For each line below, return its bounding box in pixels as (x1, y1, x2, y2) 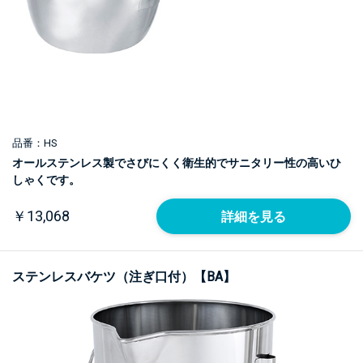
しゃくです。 (12, 173, 80, 186)
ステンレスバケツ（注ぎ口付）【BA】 (12, 268, 236, 284)
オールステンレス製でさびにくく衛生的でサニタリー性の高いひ (12, 156, 341, 169)
